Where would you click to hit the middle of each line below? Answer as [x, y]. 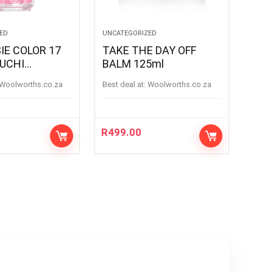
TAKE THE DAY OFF [150, 50]
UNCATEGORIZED [130, 33]
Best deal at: [124, 84]
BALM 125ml [133, 63]
